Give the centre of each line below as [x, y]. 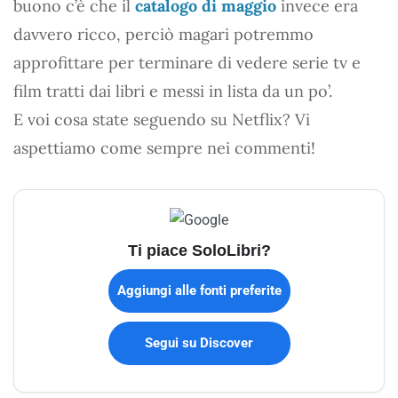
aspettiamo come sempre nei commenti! [164, 147]
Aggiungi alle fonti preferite [199, 290]
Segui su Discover [199, 342]
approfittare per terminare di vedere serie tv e [187, 62]
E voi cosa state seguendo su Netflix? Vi [162, 119]
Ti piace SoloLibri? [199, 250]
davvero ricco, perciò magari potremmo [163, 34]
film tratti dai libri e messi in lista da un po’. [173, 91]
